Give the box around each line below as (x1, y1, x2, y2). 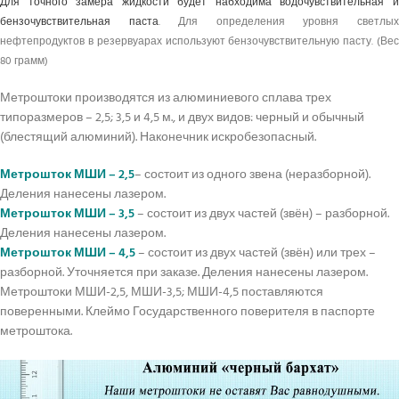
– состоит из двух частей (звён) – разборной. (134, 204, 389, 225)
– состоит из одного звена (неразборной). (134, 165, 370, 186)
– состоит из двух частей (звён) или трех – (135, 243, 376, 265)
